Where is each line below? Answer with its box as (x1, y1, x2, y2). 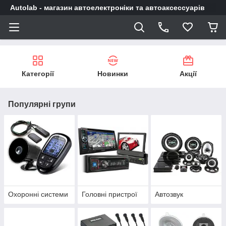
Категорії (21, 70, 54, 78)
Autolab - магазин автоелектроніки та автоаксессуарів (10, 4, 205, 12)
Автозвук (155, 190, 184, 199)
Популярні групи (8, 100, 76, 108)
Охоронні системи (8, 190, 68, 199)
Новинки (97, 70, 129, 78)
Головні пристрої (81, 190, 137, 199)
